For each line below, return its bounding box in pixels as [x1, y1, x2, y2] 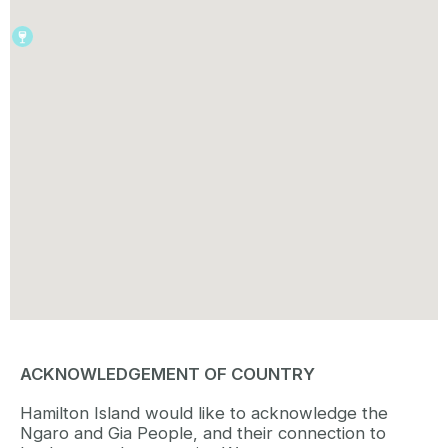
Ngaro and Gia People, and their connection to [20, 422, 386, 443]
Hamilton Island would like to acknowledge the [20, 402, 388, 423]
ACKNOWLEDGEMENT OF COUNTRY [20, 363, 315, 384]
